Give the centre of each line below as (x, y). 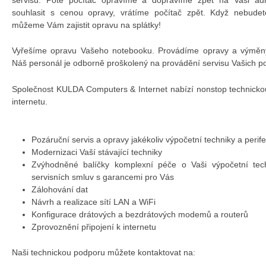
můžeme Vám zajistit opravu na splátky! (86, 25)
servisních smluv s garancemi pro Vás (102, 177)
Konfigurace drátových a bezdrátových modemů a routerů (140, 215)
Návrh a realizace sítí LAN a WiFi (93, 202)
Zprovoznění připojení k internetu (94, 227)
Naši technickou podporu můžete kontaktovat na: (104, 253)
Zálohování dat (59, 190)
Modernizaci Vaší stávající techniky (96, 152)
